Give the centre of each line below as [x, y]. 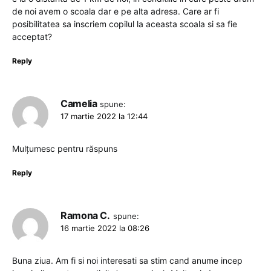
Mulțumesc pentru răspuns [65, 149]
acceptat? [32, 37]
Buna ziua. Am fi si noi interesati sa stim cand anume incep [127, 260]
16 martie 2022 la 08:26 [105, 228]
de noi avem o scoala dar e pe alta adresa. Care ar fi [116, 11]
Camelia [79, 103]
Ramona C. [85, 215]
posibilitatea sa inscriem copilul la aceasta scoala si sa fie [125, 24]
